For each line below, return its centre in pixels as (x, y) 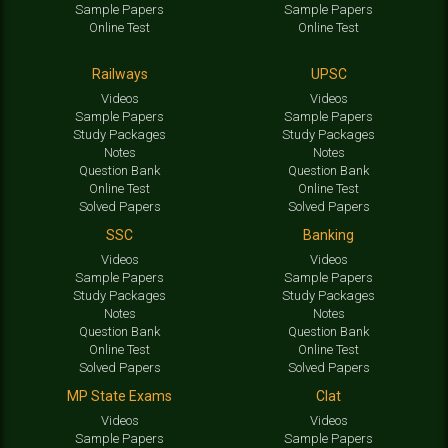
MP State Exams (119, 396)
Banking (328, 235)
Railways (119, 74)
